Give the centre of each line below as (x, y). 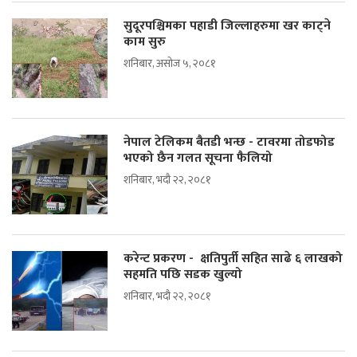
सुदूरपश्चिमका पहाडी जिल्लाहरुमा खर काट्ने (227, 26)
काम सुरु (145, 42)
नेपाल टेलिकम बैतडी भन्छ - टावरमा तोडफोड (229, 143)
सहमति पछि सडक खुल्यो (184, 275)
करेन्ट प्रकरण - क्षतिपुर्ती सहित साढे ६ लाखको (233, 259)
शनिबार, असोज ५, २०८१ (170, 64)
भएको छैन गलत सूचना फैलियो (200, 159)
